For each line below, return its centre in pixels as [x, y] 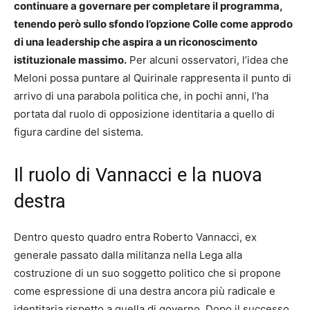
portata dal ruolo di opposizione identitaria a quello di [144, 114]
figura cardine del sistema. [79, 132]
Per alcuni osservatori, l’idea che [208, 60]
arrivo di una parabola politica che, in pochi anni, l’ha [141, 96]
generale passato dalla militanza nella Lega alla [128, 255]
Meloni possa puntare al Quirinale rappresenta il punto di [153, 78]
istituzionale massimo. [70, 60]
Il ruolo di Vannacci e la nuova [138, 175]
